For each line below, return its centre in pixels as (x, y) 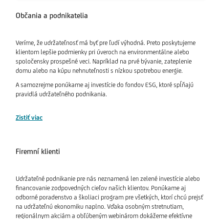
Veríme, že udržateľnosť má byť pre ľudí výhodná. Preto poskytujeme (106, 43)
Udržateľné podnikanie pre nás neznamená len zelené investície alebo (108, 179)
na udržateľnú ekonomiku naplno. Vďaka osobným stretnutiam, (100, 207)
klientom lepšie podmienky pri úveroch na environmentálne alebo (102, 52)
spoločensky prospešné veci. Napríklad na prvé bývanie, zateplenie (104, 62)
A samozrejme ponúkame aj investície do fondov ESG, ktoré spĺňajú (105, 85)
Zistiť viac (29, 118)
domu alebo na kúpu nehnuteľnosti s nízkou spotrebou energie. (99, 71)
